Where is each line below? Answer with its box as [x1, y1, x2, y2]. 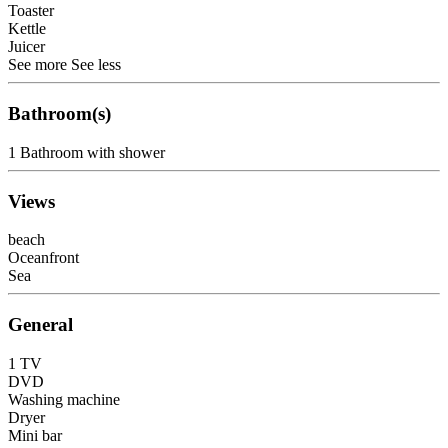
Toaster [8, 2, 54, 20]
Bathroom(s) [8, 103, 111, 125]
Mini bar [8, 426, 62, 444]
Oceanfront [8, 249, 79, 267]
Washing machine [8, 390, 120, 408]
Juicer [8, 38, 45, 56]
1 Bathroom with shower [8, 143, 165, 161]
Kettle [8, 20, 46, 38]
